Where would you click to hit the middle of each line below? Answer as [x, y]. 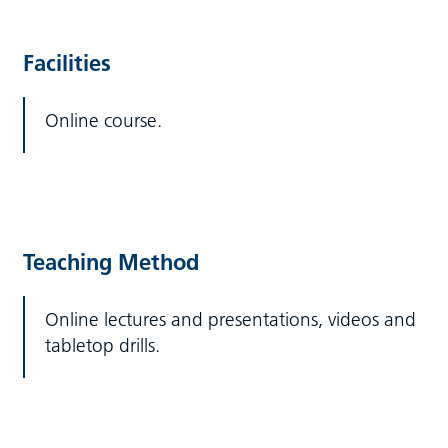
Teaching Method [110, 262]
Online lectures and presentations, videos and [230, 319]
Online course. [103, 120]
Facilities [66, 63]
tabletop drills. [102, 345]
